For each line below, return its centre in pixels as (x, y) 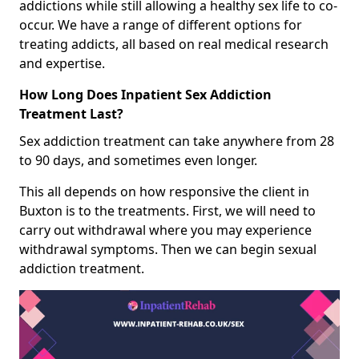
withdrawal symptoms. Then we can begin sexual (168, 249)
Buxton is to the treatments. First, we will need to (167, 210)
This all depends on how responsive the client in (164, 191)
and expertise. (62, 63)
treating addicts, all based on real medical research (174, 44)
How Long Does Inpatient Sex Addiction (145, 94)
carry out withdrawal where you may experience (165, 230)
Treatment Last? (71, 113)
